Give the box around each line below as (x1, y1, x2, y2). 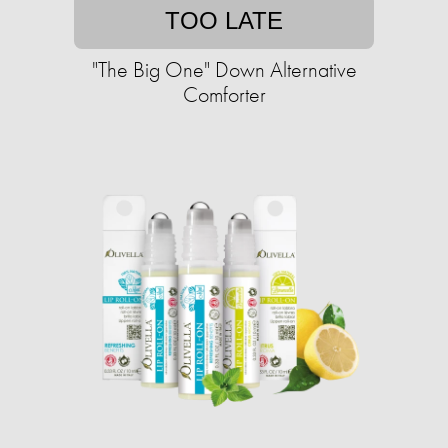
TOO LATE (165, 7, 283, 34)
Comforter (182, 80, 266, 109)
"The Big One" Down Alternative (91, 55, 357, 84)
